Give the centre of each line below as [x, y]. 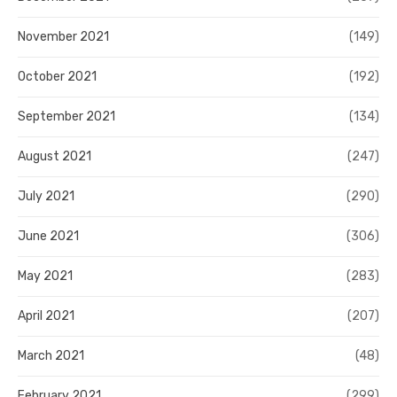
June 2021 [48, 237]
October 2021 [57, 77]
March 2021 [51, 356]
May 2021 [45, 276]
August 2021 [54, 157]
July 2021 [46, 197]
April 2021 [46, 316]
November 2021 [63, 37]
